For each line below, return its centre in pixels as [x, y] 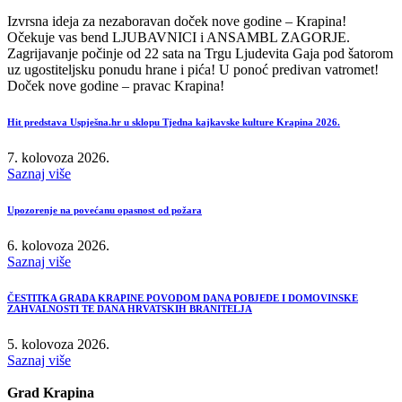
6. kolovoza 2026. [58, 245]
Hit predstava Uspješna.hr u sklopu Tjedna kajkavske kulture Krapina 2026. [174, 122]
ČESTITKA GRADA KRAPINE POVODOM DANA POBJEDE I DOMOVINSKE [183, 297]
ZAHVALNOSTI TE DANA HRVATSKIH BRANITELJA [130, 308]
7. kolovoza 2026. [58, 157]
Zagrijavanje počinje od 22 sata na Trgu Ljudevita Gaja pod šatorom [200, 53]
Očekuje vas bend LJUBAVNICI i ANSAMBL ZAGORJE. [179, 37]
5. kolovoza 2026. [58, 344]
